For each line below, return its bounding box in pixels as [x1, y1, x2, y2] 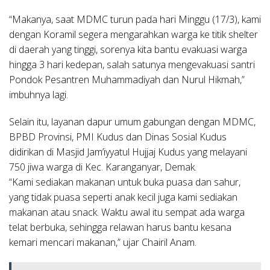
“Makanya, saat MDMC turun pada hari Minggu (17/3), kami [9, 12, 261, 26]
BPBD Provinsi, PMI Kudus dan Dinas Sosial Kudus [9, 130, 227, 143]
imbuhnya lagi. [9, 87, 68, 101]
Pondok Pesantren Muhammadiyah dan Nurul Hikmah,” [9, 72, 245, 86]
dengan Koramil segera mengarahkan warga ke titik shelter [9, 27, 258, 41]
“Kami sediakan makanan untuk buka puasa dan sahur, [9, 175, 240, 189]
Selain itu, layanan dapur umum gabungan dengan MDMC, [9, 115, 256, 128]
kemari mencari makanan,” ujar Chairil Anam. [9, 235, 196, 249]
